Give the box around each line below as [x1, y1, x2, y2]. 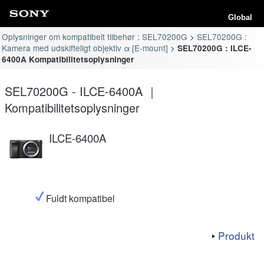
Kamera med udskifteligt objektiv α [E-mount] [2, 41, 169, 54]
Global [228, 13, 252, 22]
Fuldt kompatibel [46, 191, 115, 205]
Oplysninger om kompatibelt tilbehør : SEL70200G [2, 30, 188, 42]
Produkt [218, 227, 255, 243]
